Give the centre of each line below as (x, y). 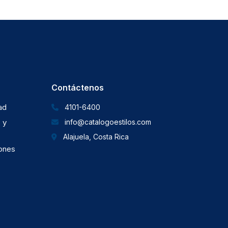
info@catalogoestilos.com (108, 122)
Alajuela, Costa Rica (96, 137)
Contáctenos (77, 88)
